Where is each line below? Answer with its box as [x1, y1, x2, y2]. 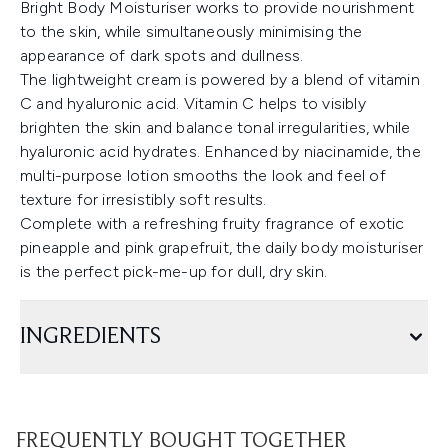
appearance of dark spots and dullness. [20, 46, 304, 65]
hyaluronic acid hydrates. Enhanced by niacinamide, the [20, 142, 421, 161]
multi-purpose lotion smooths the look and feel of [20, 166, 386, 185]
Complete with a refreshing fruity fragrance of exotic [20, 214, 405, 233]
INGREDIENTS [20, 325, 161, 349]
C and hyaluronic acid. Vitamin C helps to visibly [20, 94, 366, 113]
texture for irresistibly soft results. [20, 190, 267, 209]
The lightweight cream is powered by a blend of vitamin [20, 70, 420, 89]
